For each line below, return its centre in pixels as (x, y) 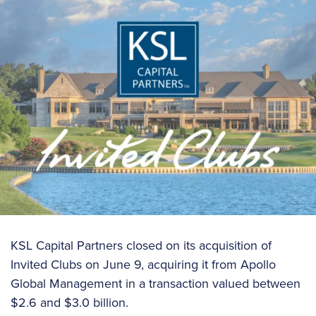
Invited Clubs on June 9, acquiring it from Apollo (143, 265)
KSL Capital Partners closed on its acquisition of (141, 246)
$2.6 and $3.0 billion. (69, 303)
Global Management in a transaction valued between (156, 284)
